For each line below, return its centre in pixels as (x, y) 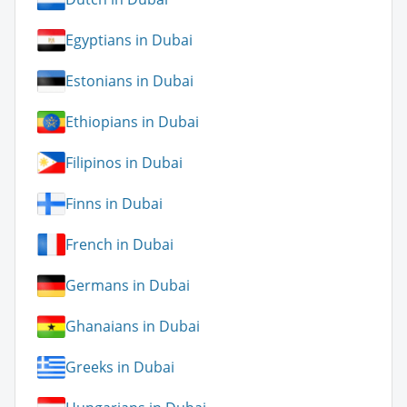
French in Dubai (119, 245)
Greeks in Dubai (120, 367)
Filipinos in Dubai (124, 163)
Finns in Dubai (114, 204)
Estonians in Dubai (129, 81)
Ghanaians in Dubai (133, 327)
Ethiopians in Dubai (132, 122)
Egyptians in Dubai (129, 40)
